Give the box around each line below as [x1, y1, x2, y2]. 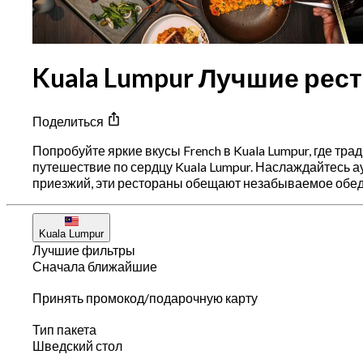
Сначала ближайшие [32, 258, 157, 275]
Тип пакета [32, 322, 96, 338]
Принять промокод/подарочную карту [32, 290, 258, 306]
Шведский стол [32, 338, 122, 354]
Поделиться [32, 113, 106, 130]
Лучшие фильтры [32, 242, 135, 258]
